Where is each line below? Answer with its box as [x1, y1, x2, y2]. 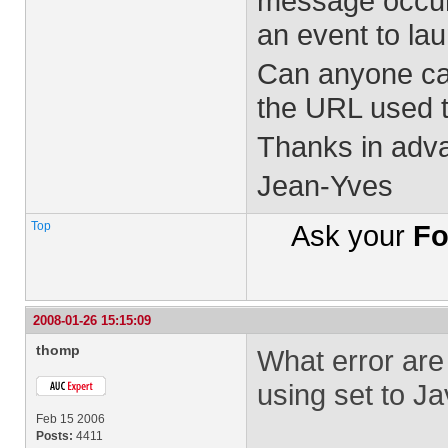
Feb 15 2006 [36, 412, 105, 426]
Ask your [291, 219, 413, 252]
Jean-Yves [257, 169, 393, 202]
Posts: [36, 429, 73, 443]
